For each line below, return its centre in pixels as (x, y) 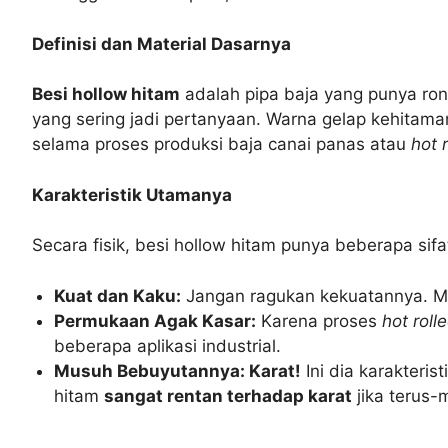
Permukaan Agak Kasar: (155, 320)
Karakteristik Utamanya (132, 194)
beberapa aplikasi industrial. (168, 345)
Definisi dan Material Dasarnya (161, 43)
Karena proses (319, 320)
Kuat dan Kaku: (118, 295)
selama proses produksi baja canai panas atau (221, 144)
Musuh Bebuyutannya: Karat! (178, 370)
